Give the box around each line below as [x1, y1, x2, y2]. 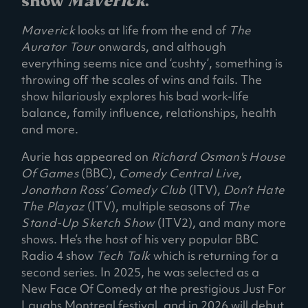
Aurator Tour [21, 38, 98, 54]
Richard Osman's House [151, 148, 286, 164]
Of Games [21, 165, 82, 181]
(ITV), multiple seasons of [87, 198, 228, 214]
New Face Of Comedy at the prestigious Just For [21, 280, 287, 296]
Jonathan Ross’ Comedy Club [21, 181, 189, 197]
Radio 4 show [21, 247, 97, 263]
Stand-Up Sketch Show [21, 214, 155, 230]
